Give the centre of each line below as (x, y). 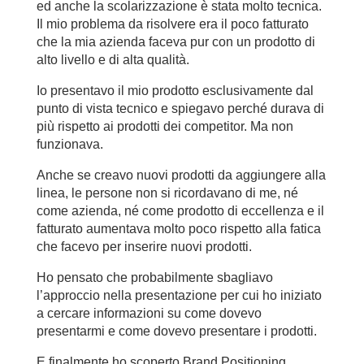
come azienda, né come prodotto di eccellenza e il (180, 210)
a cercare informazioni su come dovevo (149, 313)
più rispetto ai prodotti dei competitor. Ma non (165, 126)
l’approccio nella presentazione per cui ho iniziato (179, 295)
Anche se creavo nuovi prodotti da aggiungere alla (181, 175)
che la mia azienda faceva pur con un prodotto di (175, 41)
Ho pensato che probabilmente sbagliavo (154, 277)
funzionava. (69, 144)
